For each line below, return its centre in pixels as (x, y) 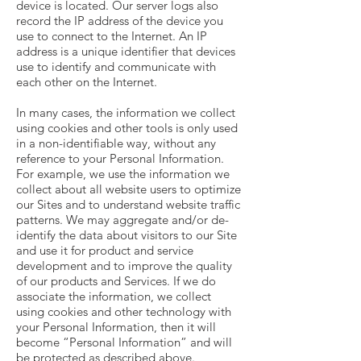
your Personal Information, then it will (116, 327)
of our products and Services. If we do (116, 281)
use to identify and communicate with (116, 66)
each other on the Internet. (87, 82)
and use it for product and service (105, 250)
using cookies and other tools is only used (127, 128)
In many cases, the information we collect (126, 112)
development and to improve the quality (124, 266)
